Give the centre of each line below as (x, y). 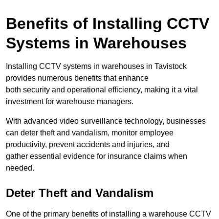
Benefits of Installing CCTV (108, 24)
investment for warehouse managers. (70, 102)
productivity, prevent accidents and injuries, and (88, 145)
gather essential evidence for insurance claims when (97, 156)
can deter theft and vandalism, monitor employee (90, 133)
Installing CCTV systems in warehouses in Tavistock (96, 66)
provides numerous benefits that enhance (77, 78)
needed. (20, 168)
